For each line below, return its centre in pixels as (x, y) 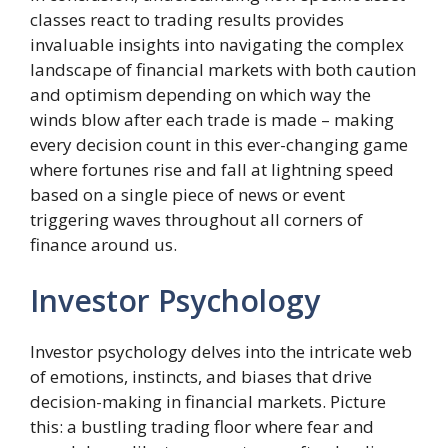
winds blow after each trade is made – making (212, 119)
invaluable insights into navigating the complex (217, 44)
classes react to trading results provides (187, 19)
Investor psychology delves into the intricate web (221, 351)
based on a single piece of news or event (187, 194)
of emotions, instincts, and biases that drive (201, 376)
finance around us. (103, 244)
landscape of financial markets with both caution (223, 69)
